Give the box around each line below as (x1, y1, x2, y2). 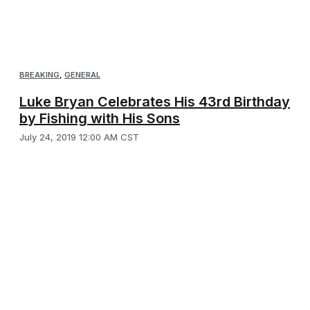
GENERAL (64, 69, 100, 80)
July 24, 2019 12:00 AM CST (19, 131, 139, 143)
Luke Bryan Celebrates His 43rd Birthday (19, 93, 290, 110)
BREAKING (19, 69, 60, 80)
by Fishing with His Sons (19, 109, 180, 127)
